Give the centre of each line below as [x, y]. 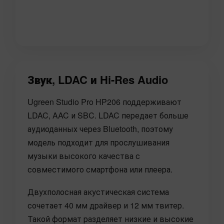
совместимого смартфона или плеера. [100, 169]
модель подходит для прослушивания [98, 142]
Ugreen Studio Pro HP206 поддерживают [104, 102]
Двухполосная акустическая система [98, 192]
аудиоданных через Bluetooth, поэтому [100, 129]
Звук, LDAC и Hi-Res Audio [98, 80]
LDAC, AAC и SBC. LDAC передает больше [108, 115]
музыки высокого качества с [84, 156]
